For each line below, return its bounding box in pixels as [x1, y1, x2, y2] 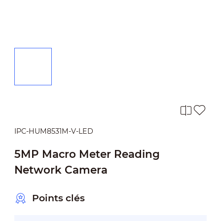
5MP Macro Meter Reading [14, 147, 160, 160]
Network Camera [14, 163, 108, 176]
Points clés [32, 192, 85, 204]
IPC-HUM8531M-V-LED [14, 126, 93, 136]
